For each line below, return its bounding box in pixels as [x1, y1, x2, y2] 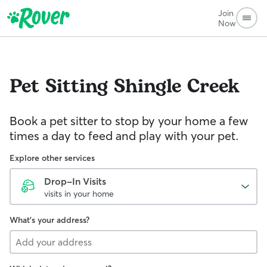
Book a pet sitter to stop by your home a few [10, 113, 248, 128]
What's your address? [10, 215, 89, 225]
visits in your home [44, 188, 114, 199]
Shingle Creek [114, 72, 240, 101]
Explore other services [10, 153, 95, 163]
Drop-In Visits [44, 175, 106, 187]
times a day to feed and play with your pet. [10, 128, 239, 143]
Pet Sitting [10, 72, 108, 101]
